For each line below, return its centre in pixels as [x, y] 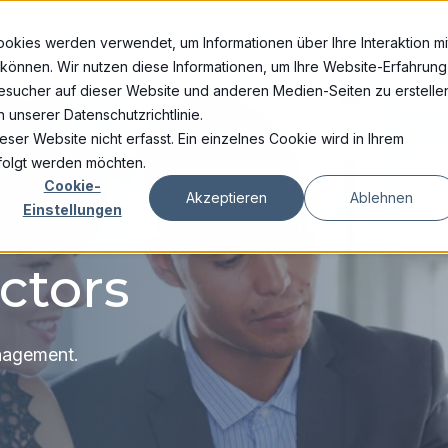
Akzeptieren [227, 197]
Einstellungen [72, 209]
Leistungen [331, 42]
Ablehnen [382, 197]
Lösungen [190, 42]
